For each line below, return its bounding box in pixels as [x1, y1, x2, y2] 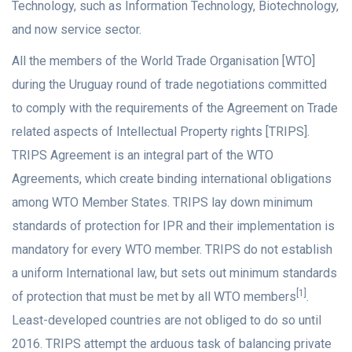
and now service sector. [12, 22, 141, 38]
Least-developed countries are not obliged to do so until [12, 313, 321, 328]
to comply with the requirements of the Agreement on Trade [12, 101, 338, 116]
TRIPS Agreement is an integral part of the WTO [12, 148, 273, 163]
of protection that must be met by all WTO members [12, 289, 296, 305]
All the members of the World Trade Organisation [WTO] [12, 53, 315, 69]
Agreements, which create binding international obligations [12, 171, 332, 187]
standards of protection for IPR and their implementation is [12, 218, 335, 234]
